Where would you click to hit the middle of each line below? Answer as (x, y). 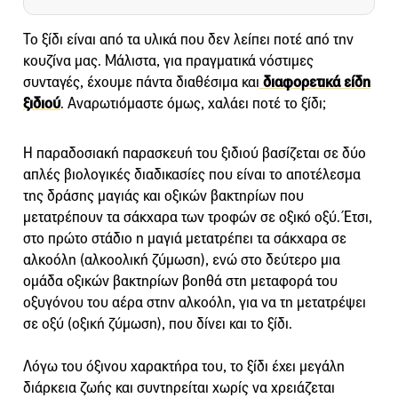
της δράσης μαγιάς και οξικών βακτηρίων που (163, 195)
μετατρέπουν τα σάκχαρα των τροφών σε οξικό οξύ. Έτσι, (198, 217)
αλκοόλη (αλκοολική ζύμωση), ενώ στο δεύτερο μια (182, 259)
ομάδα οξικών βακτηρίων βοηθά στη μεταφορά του (180, 281)
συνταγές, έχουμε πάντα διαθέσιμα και (141, 82)
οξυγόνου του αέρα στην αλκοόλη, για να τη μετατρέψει (195, 302)
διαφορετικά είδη (315, 82)
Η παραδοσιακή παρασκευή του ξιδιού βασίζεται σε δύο (195, 153)
